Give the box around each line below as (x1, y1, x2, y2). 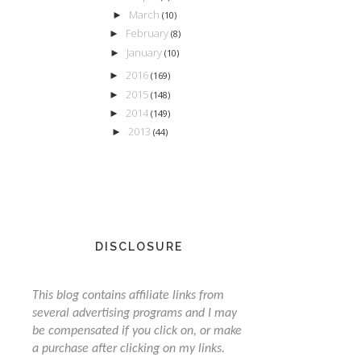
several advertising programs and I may (31, 306, 237, 320)
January (127, 44, 165, 60)
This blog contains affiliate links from (31, 288, 224, 302)
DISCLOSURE (95, 239, 184, 253)
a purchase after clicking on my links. (31, 342, 225, 355)
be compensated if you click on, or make (31, 324, 242, 338)
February (125, 26, 171, 41)
